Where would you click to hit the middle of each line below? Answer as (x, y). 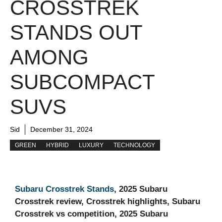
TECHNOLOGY (134, 145)
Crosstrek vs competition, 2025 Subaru (91, 214)
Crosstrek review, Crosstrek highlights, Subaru (108, 202)
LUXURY (91, 145)
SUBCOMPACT (82, 82)
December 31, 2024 (61, 130)
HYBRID (57, 145)
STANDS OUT (76, 33)
